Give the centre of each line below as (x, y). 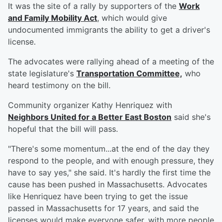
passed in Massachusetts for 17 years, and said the (103, 208)
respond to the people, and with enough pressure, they (111, 161)
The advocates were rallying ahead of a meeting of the (111, 62)
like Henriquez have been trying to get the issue (98, 196)
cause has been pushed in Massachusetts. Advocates (108, 185)
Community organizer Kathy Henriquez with (90, 105)
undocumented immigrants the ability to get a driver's (109, 30)
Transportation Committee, (129, 74)
